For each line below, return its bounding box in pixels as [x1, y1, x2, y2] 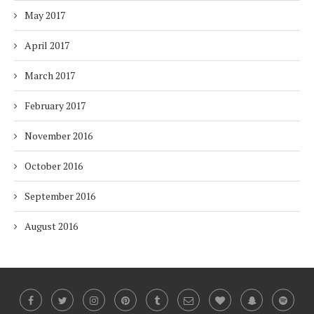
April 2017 [25, 39, 69, 53]
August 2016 [25, 219, 78, 233]
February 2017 [25, 99, 86, 113]
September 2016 [25, 189, 95, 203]
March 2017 [25, 69, 75, 83]
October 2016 [25, 159, 83, 173]
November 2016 [25, 129, 93, 143]
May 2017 [25, 8, 65, 22]
